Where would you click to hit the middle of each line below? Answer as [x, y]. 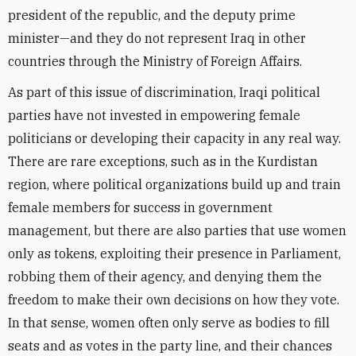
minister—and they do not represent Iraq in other [157, 38]
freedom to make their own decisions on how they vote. [174, 300]
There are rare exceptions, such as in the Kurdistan [163, 161]
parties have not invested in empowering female [154, 115]
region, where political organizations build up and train [174, 184]
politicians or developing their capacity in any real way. [174, 138]
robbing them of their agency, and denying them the [165, 277]
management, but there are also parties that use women [177, 230]
